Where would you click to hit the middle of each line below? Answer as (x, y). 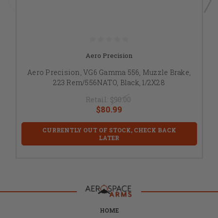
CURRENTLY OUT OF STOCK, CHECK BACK (109, 130)
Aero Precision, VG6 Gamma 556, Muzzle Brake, (109, 72)
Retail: (98, 99)
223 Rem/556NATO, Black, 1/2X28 (109, 82)
